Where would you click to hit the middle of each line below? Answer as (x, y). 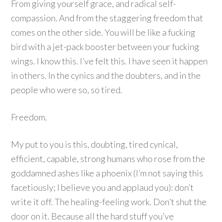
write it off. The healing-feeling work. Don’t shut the (109, 202)
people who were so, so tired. (67, 90)
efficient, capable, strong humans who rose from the (108, 159)
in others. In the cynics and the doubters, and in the (106, 75)
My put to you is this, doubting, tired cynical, (95, 144)
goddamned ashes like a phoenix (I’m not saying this (107, 173)
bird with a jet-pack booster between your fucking (105, 47)
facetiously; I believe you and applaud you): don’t (103, 187)
